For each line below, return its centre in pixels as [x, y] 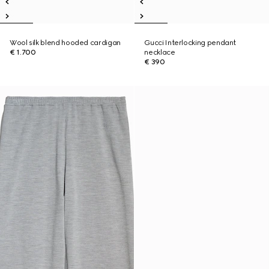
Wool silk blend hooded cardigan [65, 43]
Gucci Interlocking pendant [190, 43]
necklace [160, 52]
